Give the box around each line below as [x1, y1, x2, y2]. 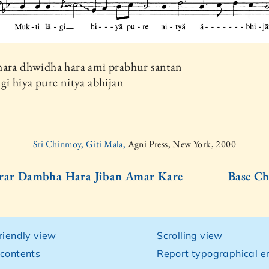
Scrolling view [157, 229, 223, 241]
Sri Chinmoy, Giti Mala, [32, 137, 128, 150]
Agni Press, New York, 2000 [127, 137, 236, 150]
